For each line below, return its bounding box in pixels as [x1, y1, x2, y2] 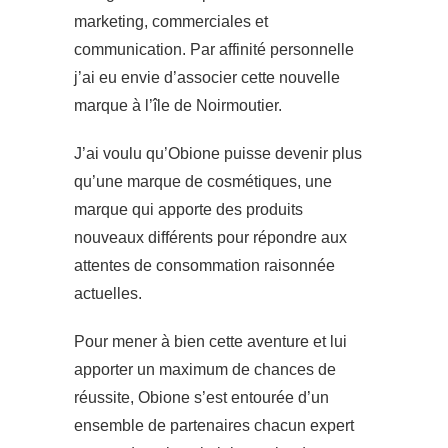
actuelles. [74, 285, 142, 303]
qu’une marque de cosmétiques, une [74, 173, 332, 191]
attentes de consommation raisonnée [74, 257, 335, 275]
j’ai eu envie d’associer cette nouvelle [74, 69, 340, 87]
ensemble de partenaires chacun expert [74, 417, 354, 435]
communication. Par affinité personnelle [74, 41, 354, 59]
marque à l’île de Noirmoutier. [74, 97, 282, 115]
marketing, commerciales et [74, 13, 268, 31]
